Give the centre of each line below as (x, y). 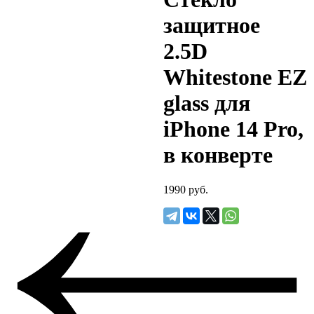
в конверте (218, 155)
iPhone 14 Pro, (233, 129)
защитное (211, 26)
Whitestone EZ (235, 77)
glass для (206, 103)
